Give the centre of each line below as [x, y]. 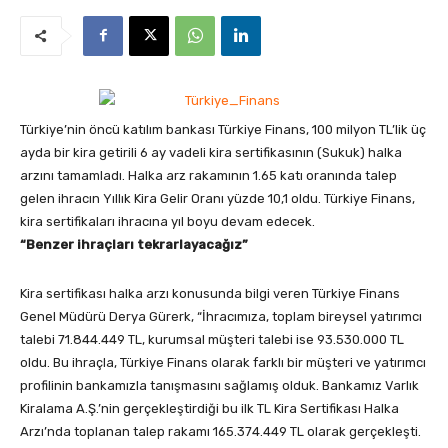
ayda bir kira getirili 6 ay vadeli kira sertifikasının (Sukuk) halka [211, 152]
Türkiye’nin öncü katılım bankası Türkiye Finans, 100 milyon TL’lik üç [223, 129]
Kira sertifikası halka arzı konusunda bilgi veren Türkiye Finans [210, 293]
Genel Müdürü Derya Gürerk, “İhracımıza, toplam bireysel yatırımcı [221, 316]
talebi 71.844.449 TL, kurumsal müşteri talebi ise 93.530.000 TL [212, 339]
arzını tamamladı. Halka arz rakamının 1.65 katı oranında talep [208, 175]
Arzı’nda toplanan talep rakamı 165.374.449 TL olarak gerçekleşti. [220, 431]
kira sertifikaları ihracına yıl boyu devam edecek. [167, 221]
